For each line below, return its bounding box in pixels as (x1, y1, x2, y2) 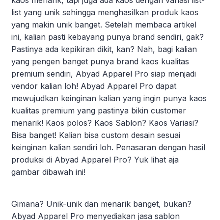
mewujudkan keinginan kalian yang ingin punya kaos (11, 93, 207, 103)
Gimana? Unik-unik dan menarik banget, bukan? (11, 198, 192, 209)
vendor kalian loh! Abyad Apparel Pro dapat (11, 81, 176, 91)
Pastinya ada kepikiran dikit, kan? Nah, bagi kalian (11, 44, 197, 54)
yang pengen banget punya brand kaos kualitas (11, 56, 189, 66)
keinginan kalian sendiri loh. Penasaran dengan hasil (11, 142, 205, 152)
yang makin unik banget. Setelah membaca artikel (11, 19, 196, 29)
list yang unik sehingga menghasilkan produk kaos (11, 7, 198, 17)
